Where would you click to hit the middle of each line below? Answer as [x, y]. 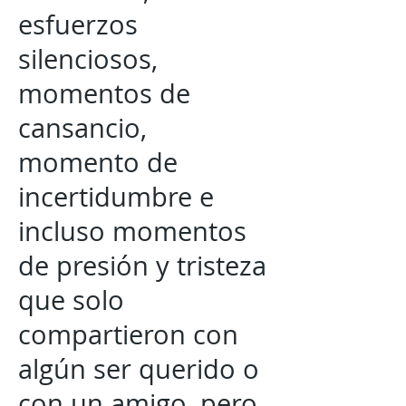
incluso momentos [132, 231]
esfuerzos [78, 24]
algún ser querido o [139, 369]
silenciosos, [88, 59]
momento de [98, 162]
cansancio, [82, 128]
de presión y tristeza [142, 266]
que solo [71, 300]
